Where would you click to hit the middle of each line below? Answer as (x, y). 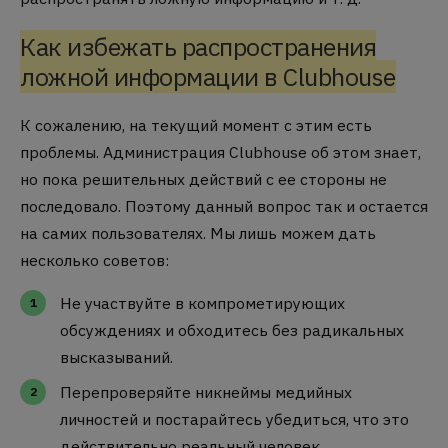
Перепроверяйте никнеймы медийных (206, 391)
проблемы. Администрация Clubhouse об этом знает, (220, 152)
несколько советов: (94, 260)
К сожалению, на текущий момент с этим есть (196, 125)
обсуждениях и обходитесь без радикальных (232, 329)
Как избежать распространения (198, 47)
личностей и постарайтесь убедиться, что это (234, 418)
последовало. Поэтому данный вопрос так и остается (224, 206)
